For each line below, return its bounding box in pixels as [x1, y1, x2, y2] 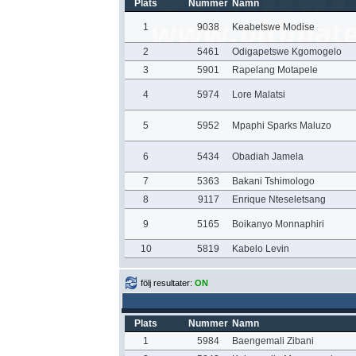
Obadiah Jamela [231, 151, 304, 162]
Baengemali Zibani [231, 335, 314, 346]
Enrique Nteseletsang [231, 194, 326, 205]
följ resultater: [141, 278, 195, 288]
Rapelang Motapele [231, 64, 318, 75]
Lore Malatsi [231, 89, 285, 100]
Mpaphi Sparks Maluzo [231, 120, 331, 131]
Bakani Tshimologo [231, 176, 315, 187]
